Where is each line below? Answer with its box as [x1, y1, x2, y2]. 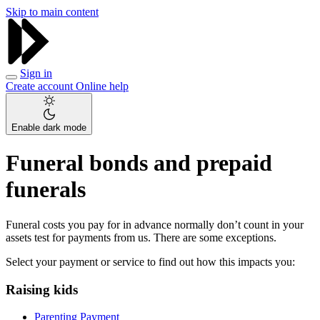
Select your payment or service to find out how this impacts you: [6, 255, 295, 268]
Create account [6, 80, 76, 92]
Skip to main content [6, 6, 99, 18]
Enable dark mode [11, 122, 86, 133]
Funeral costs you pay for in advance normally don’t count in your [6, 218, 304, 231]
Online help [76, 80, 129, 92]
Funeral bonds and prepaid [6, 150, 272, 176]
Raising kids [6, 281, 78, 297]
